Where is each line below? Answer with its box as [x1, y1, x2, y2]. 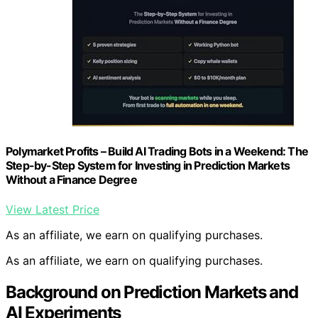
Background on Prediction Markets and [6, 281, 298, 302]
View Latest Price [6, 202, 99, 216]
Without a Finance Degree [6, 172, 137, 187]
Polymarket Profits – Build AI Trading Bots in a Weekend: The [6, 144, 309, 159]
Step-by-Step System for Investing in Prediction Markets [6, 158, 290, 173]
